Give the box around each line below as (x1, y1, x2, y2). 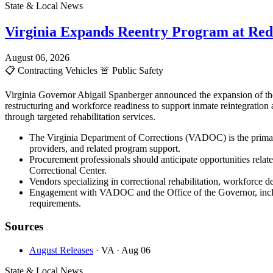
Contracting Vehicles (15, 65, 100, 76)
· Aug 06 (116, 245, 151, 256)
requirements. (29, 197, 81, 208)
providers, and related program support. (29, 143, 180, 154)
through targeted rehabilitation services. (5, 111, 155, 122)
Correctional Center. (29, 165, 107, 175)
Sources (5, 220, 43, 233)
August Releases (29, 245, 93, 256)
